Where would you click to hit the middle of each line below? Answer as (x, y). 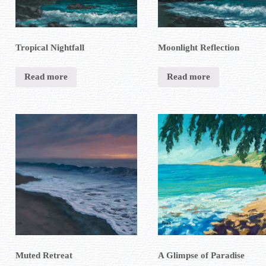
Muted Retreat (44, 255)
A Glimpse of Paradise (201, 255)
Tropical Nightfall (50, 47)
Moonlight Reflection (198, 47)
